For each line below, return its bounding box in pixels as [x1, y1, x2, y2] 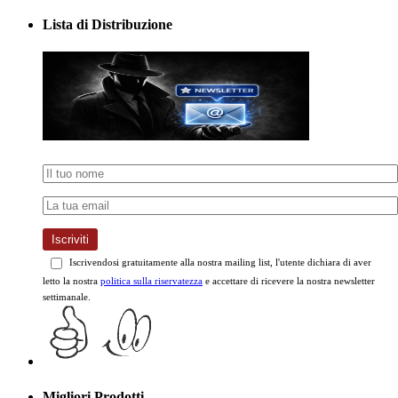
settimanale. [43, 275, 91, 287]
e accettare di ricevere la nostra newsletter [203, 259, 375, 271]
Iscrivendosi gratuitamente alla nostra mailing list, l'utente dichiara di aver [67, 241, 371, 252]
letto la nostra [43, 259, 100, 271]
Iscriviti [52, 217, 89, 231]
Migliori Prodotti [43, 372, 144, 388]
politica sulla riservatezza [100, 259, 203, 271]
